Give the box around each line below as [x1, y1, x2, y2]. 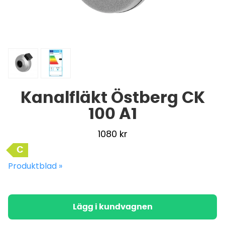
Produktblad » [8, 160, 62, 172]
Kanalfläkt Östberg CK [20, 90, 205, 106]
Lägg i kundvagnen [72, 202, 153, 211]
